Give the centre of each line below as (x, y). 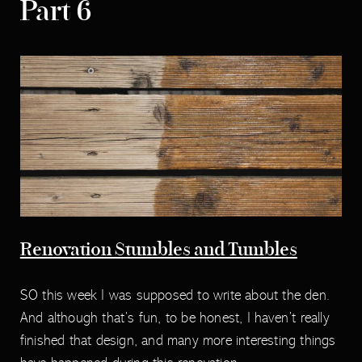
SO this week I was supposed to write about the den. (175, 295)
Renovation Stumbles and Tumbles (158, 251)
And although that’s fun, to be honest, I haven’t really (175, 318)
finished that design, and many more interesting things (178, 340)
